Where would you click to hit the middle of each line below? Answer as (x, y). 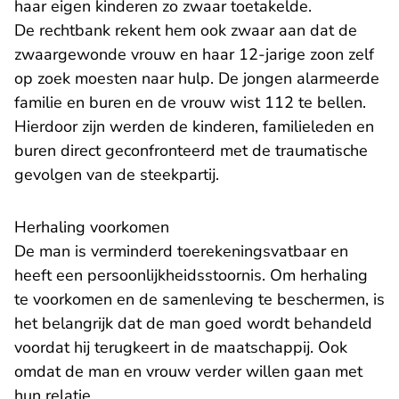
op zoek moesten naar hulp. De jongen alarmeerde (197, 79)
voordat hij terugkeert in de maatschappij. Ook (181, 348)
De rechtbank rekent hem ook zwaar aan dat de (186, 31)
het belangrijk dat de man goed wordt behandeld (193, 324)
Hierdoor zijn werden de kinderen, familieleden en (194, 127)
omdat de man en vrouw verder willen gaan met (188, 372)
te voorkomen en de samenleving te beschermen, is (199, 300)
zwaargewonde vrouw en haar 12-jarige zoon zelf (194, 55)
